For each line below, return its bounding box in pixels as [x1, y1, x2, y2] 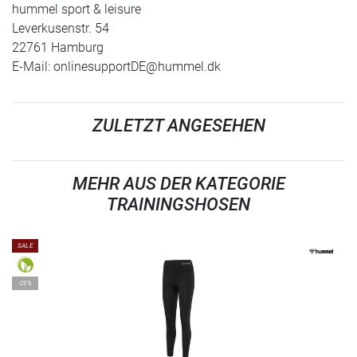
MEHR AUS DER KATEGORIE [72, 174, 285, 194]
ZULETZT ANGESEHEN [92, 116, 265, 135]
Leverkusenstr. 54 [12, 21, 109, 36]
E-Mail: [12, 59, 53, 74]
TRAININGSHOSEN [107, 194, 250, 214]
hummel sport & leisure [12, 2, 141, 17]
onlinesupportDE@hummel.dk [53, 59, 221, 74]
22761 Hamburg [12, 40, 104, 55]
